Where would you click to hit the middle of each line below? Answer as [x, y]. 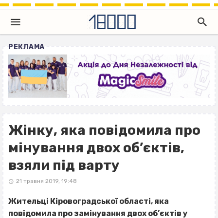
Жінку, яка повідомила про [104, 130]
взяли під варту [64, 165]
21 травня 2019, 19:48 [46, 181]
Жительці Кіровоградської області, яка [89, 201]
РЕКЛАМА [27, 47]
